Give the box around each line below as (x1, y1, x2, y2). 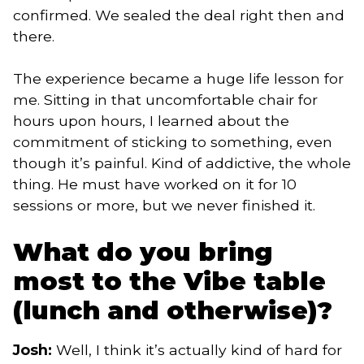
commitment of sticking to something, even (13, 133, 332, 150)
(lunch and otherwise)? (13, 295, 332, 327)
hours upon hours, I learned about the (13, 112, 289, 129)
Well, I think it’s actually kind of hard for (56, 340, 342, 358)
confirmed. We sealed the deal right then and (13, 6, 344, 24)
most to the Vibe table (13, 266, 326, 297)
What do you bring (13, 236, 273, 268)
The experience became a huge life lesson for (13, 70, 344, 87)
